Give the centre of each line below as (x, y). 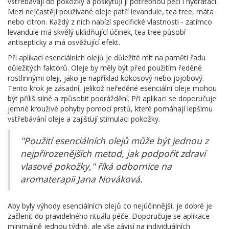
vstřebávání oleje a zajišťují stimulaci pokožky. (84, 119)
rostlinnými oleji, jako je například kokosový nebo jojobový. (106, 78)
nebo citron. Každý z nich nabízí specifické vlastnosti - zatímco (110, 21)
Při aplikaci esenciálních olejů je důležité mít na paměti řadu (107, 57)
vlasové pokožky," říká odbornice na (96, 166)
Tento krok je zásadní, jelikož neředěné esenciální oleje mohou (112, 88)
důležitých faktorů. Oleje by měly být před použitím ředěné (105, 67)
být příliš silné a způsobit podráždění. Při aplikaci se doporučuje (112, 98)
